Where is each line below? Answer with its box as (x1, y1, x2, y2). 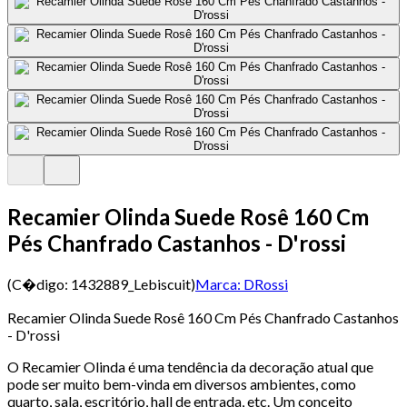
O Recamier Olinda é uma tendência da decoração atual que (7, 357, 373, 375)
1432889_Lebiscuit (71, 274, 191, 293)
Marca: (195, 274, 241, 293)
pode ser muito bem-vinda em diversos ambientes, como (7, 374, 356, 392)
